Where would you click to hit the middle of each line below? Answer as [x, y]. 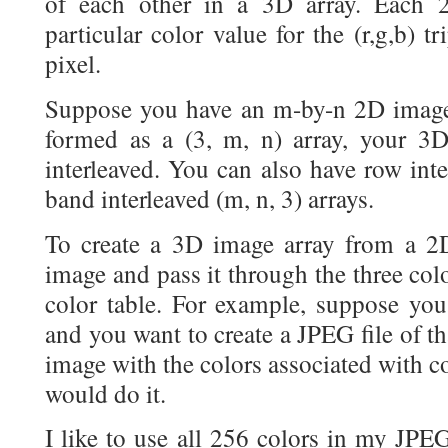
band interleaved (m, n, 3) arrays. [209, 199]
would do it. [105, 393]
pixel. [73, 64]
